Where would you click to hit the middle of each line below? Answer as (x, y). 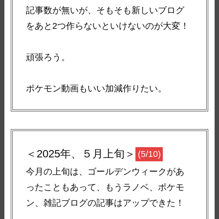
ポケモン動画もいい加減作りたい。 (97, 88)
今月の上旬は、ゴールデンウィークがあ (105, 171)
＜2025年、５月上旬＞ (81, 153)
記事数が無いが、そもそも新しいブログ (105, 10)
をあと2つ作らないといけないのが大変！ (108, 26)
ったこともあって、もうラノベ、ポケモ (105, 187)
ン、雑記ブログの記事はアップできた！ (105, 203)
